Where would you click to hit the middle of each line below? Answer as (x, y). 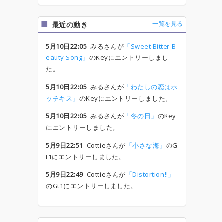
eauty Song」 (67, 57)
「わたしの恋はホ (151, 87)
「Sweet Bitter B (150, 46)
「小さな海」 (146, 145)
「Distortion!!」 (150, 174)
